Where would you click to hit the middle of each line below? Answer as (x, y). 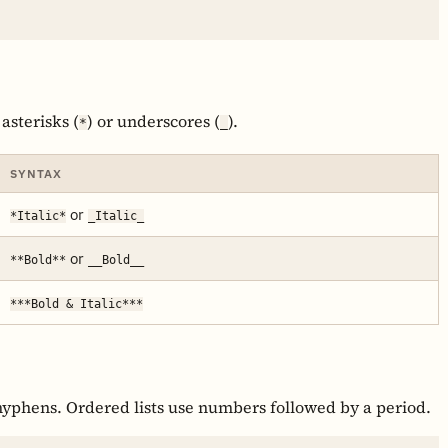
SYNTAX (36, 173)
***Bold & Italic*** (76, 303)
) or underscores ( (153, 120)
